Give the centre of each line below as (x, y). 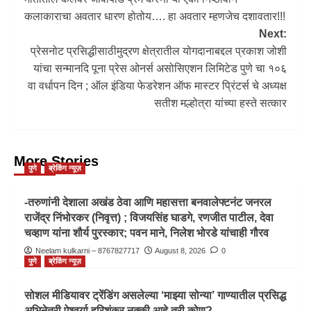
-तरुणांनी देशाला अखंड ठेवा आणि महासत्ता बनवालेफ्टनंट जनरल (148, 202)
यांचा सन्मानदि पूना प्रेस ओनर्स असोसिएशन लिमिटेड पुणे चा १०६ (160, 68)
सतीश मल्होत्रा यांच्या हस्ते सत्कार (220, 103)
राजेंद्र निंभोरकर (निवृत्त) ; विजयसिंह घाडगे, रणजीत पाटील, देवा (149, 217)
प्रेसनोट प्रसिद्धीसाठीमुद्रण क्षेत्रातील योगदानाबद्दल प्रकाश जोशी (159, 51)
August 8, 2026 (180, 250)
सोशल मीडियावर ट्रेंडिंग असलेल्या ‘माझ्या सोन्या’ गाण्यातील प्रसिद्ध (155, 295)
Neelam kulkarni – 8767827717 (87, 250)
